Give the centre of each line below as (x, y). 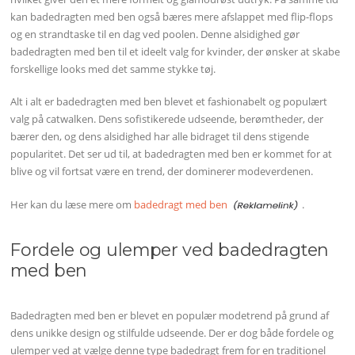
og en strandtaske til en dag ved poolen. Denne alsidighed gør (155, 34)
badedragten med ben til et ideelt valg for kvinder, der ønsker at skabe (176, 51)
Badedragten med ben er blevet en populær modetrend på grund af (170, 315)
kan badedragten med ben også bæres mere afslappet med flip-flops (172, 16)
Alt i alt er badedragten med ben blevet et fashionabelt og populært (169, 102)
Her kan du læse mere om (73, 204)
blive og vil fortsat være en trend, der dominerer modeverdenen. (162, 172)
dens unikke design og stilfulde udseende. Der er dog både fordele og (172, 332)
